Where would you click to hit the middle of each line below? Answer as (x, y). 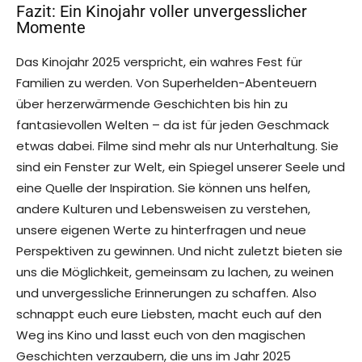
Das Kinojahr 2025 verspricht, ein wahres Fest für (159, 62)
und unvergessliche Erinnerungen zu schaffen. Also (166, 293)
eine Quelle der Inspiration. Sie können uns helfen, (163, 188)
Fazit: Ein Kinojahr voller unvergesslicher (162, 12)
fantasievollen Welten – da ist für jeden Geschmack (173, 125)
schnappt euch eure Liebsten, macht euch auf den (169, 314)
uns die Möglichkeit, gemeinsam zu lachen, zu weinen (175, 272)
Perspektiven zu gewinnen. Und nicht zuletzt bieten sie (179, 251)
